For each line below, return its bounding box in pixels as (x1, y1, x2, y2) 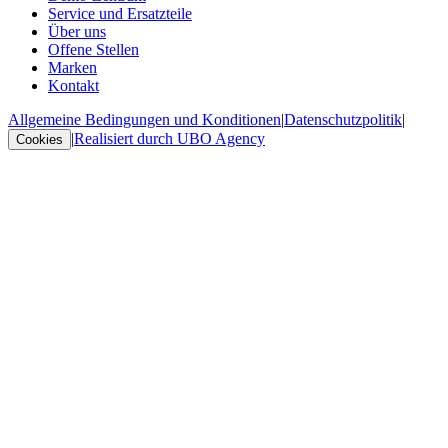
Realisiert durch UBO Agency (74, 129, 265, 147)
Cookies (16, 131, 63, 147)
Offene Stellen (48, 40, 139, 58)
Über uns (48, 22, 106, 40)
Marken (48, 58, 97, 76)
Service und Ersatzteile (48, 4, 192, 22)
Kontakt (48, 76, 99, 94)
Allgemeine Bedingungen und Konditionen (8, 110, 281, 128)
